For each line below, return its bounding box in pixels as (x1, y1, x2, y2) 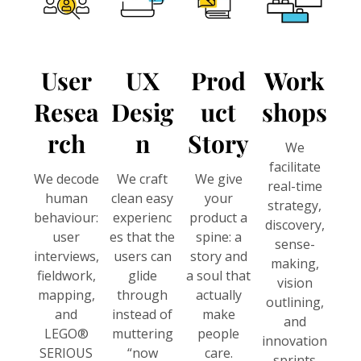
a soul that (186, 267, 251, 285)
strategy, (268, 197, 322, 215)
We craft (117, 170, 168, 189)
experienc (113, 209, 172, 227)
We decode (33, 170, 99, 189)
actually (195, 286, 242, 305)
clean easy (111, 189, 174, 208)
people (197, 325, 240, 343)
